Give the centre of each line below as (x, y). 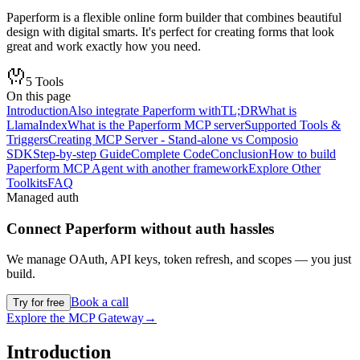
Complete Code (171, 153)
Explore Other (284, 168)
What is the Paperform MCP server (156, 125)
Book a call (100, 302)
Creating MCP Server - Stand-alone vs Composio (173, 139)
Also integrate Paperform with (145, 110)
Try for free (39, 303)
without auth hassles (205, 228)
